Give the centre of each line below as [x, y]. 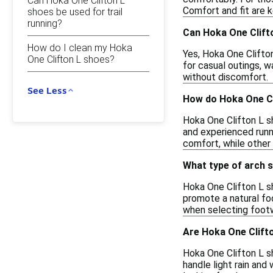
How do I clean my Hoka [80, 48]
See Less [47, 90]
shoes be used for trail [75, 12]
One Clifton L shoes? [71, 59]
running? [45, 23]
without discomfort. [225, 77]
